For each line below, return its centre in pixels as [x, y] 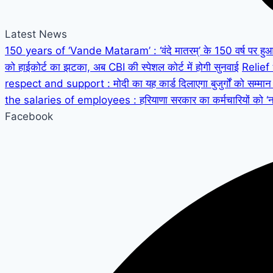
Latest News [36, 34]
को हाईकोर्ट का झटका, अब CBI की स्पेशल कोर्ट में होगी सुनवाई [122, 67]
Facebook [29, 117]
